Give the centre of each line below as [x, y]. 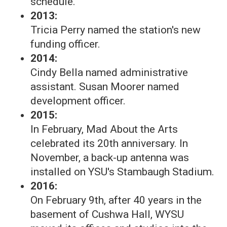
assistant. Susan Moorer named [105, 87]
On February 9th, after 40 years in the [116, 200]
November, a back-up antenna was [110, 158]
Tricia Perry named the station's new [116, 30]
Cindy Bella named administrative [109, 72]
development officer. [78, 101]
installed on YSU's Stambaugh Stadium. [122, 172]
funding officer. [65, 44]
